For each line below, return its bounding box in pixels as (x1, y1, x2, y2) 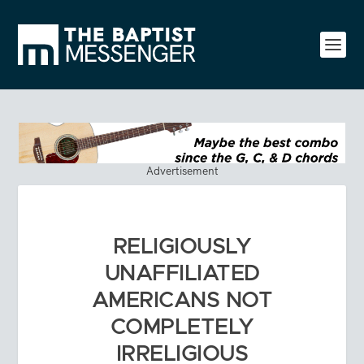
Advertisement (145, 162, 219, 178)
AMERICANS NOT (91, 289, 273, 311)
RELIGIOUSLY (112, 236, 252, 258)
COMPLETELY (110, 316, 254, 338)
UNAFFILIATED (104, 262, 260, 284)
